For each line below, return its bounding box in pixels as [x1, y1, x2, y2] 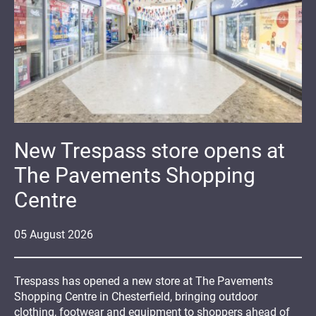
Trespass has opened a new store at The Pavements [14, 274, 273, 288]
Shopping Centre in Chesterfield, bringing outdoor [14, 290, 257, 304]
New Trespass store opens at [14, 138, 285, 164]
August [30, 228, 65, 242]
